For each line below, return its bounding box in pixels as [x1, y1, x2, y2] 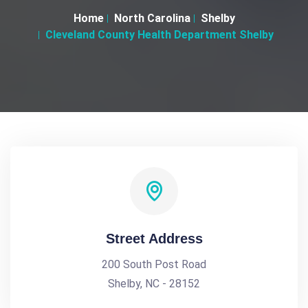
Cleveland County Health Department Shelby [45, 28, 274, 41]
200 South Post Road [102, 258, 206, 271]
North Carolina [113, 12, 190, 25]
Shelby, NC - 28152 [108, 277, 200, 290]
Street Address [105, 231, 203, 246]
